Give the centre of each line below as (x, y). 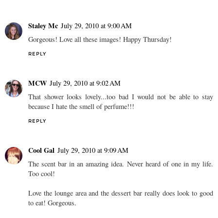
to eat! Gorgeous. (52, 203)
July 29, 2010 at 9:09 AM (93, 150)
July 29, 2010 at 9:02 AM (85, 83)
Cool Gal (41, 150)
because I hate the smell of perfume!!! (81, 107)
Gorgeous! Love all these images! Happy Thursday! (100, 39)
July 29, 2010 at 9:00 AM (96, 26)
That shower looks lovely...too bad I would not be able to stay (121, 97)
